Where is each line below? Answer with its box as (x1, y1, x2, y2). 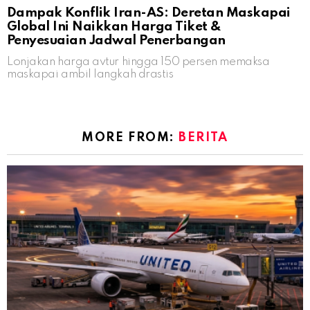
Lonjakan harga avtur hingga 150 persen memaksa (7, 56, 270, 69)
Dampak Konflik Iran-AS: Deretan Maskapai (7, 6, 291, 20)
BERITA (179, 131, 228, 145)
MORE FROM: (82, 131, 179, 145)
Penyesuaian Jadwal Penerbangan (7, 34, 226, 48)
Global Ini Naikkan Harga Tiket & (7, 20, 221, 34)
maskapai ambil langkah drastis (7, 69, 174, 81)
